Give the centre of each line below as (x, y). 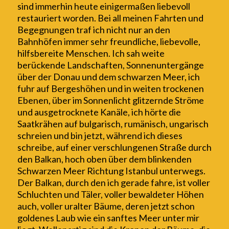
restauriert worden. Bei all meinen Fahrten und (110, 18)
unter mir (181, 218)
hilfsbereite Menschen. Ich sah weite (91, 53)
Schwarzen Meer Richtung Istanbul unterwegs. (111, 171)
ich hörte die (156, 112)
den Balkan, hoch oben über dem (82, 159)
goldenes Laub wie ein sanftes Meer (90, 218)
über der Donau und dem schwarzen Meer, (102, 77)
